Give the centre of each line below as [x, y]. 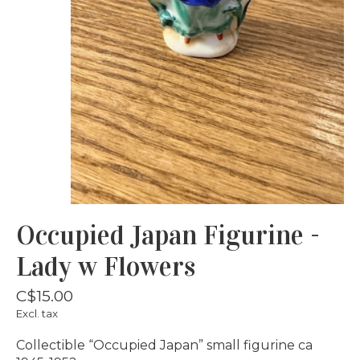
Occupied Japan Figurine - [168, 235]
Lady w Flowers [106, 266]
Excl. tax [37, 313]
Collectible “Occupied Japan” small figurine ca [164, 345]
